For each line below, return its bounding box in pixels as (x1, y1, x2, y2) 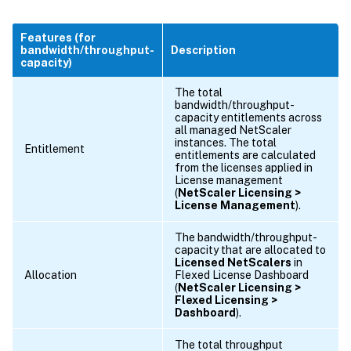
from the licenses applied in (175, 161, 313, 174)
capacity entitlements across (175, 110, 322, 124)
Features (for (20, 31, 96, 44)
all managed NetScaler (175, 123, 291, 136)
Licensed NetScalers (175, 255, 291, 269)
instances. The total (175, 136, 277, 149)
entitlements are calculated (175, 148, 316, 161)
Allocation (24, 268, 77, 281)
